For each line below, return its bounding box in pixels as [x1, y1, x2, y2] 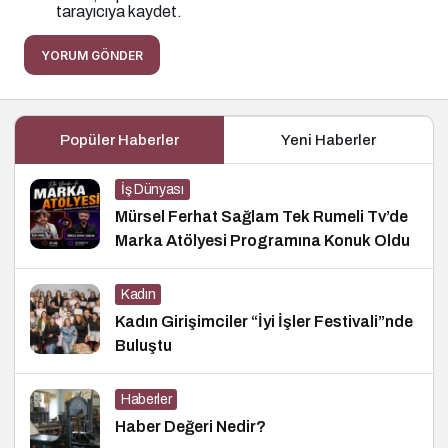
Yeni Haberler [281, 132, 376, 149]
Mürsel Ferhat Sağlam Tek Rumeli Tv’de [115, 208, 408, 226]
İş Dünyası [121, 182, 184, 198]
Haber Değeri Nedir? [115, 418, 266, 436]
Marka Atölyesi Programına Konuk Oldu [115, 232, 410, 250]
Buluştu [115, 337, 172, 355]
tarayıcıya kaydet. [56, 3, 182, 21]
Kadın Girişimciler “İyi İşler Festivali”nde [115, 313, 413, 331]
